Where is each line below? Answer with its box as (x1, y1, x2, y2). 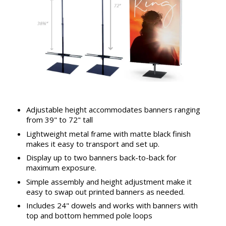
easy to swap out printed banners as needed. (26, 186, 185, 197)
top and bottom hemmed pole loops (26, 210, 152, 221)
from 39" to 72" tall (26, 115, 93, 125)
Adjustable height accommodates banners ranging (26, 104, 200, 115)
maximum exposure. (26, 162, 96, 173)
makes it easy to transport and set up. (26, 138, 159, 149)
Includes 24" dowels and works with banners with (26, 200, 198, 211)
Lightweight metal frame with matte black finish (26, 128, 191, 139)
